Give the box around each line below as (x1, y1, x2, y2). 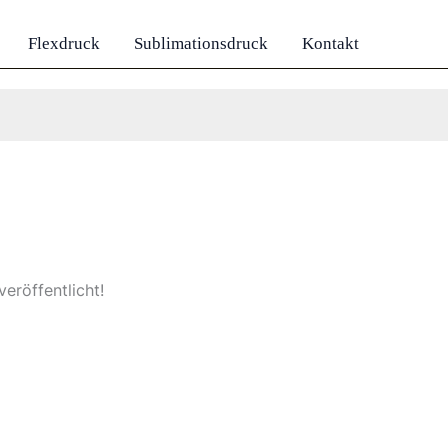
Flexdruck (28, 34, 100, 53)
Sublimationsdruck (134, 34, 268, 53)
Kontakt (302, 34, 359, 53)
